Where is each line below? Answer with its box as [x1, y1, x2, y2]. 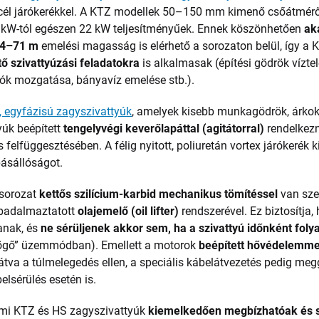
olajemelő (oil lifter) [78, 204, 179, 218]
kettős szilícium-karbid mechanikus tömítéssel [39, 187, 278, 201]
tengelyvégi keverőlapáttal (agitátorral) [63, 122, 265, 135]
